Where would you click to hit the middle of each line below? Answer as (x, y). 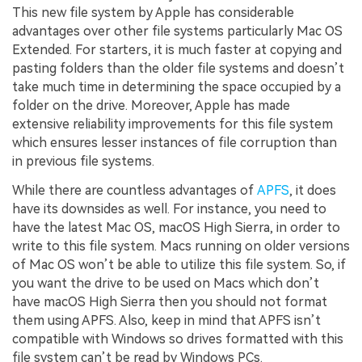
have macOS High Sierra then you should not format (170, 301)
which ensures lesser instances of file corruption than (175, 143)
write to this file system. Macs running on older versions (181, 246)
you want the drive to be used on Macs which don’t (166, 283)
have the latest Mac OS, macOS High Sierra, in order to (176, 227)
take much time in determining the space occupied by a (177, 87)
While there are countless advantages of (135, 190)
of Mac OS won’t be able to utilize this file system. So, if (179, 264)
